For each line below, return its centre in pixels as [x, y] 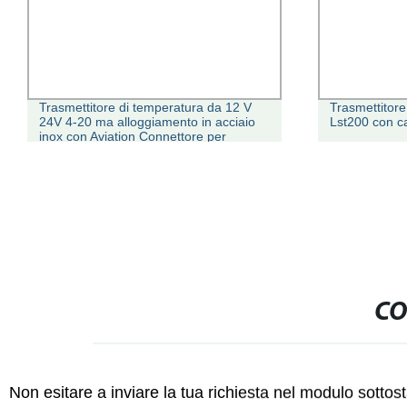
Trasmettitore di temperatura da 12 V [145, 108]
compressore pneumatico [112, 151]
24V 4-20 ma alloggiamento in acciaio [147, 122]
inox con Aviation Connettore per [132, 137]
